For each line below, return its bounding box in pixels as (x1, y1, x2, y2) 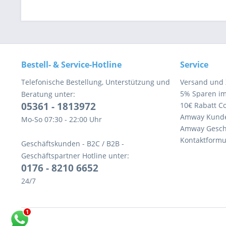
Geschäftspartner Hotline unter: (21, 151, 129, 160)
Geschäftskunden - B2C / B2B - (21, 139, 124, 148)
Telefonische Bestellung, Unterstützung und (21, 77, 170, 87)
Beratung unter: (21, 89, 75, 99)
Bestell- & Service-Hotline (21, 59, 122, 70)
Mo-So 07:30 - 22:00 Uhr (21, 115, 102, 124)
